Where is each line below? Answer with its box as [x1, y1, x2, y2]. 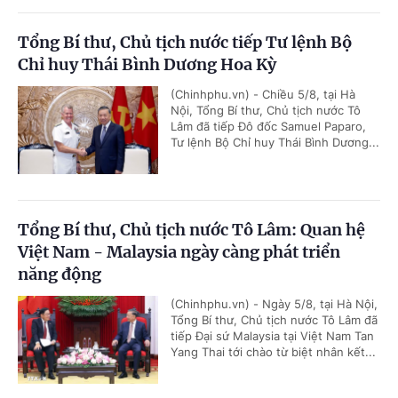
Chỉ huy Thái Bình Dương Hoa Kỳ [18, 53, 276, 75]
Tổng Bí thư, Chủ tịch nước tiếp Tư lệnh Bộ [18, 31, 352, 52]
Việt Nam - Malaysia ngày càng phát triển [18, 241, 340, 262]
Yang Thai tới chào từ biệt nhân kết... [171, 344, 376, 359]
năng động [18, 263, 101, 284]
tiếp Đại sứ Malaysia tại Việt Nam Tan [171, 328, 374, 343]
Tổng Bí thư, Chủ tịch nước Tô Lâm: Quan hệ [18, 219, 365, 240]
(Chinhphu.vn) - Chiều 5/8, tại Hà [171, 86, 355, 101]
